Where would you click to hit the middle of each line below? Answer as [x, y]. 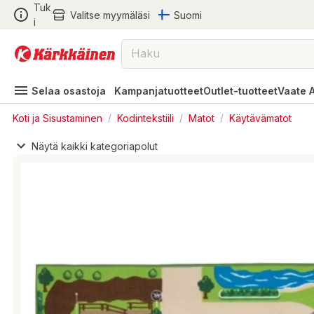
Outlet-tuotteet [240, 90]
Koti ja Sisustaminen [57, 117]
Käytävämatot [260, 117]
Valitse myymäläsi [110, 15]
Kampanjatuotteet [159, 90]
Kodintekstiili [145, 117]
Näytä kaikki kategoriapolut [95, 146]
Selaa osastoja [69, 90]
